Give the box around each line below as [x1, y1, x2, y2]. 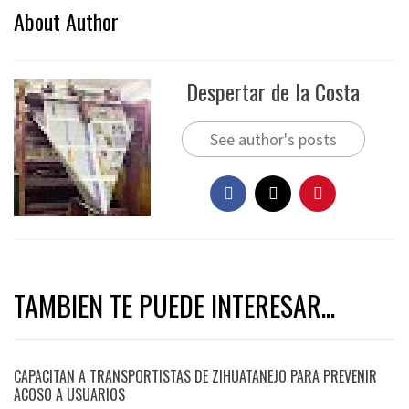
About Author [14, 4, 119, 37]
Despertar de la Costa [186, 74, 360, 108]
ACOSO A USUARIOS [14, 383, 125, 405]
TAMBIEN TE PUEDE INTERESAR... [14, 284, 335, 326]
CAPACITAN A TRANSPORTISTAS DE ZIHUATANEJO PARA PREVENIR [14, 364, 377, 387]
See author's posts [209, 128, 337, 150]
